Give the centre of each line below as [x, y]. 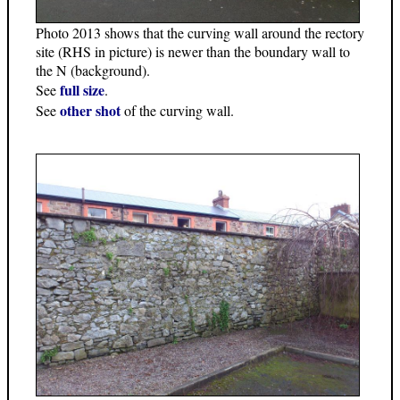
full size [82, 89]
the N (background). [93, 70]
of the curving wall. [177, 110]
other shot [90, 110]
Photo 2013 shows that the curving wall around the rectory [200, 32]
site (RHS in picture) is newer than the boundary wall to [193, 51]
